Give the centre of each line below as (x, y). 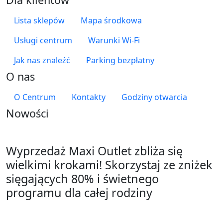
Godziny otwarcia (154, 97)
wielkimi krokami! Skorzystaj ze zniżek (109, 165)
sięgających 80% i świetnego (82, 179)
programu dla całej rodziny (79, 193)
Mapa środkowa (111, 21)
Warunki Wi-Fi (114, 41)
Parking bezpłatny (120, 60)
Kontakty (89, 97)
